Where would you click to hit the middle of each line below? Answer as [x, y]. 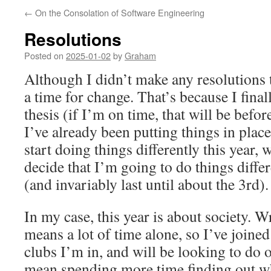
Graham [140, 55]
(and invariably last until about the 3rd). [146, 184]
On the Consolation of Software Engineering [119, 12]
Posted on [44, 55]
